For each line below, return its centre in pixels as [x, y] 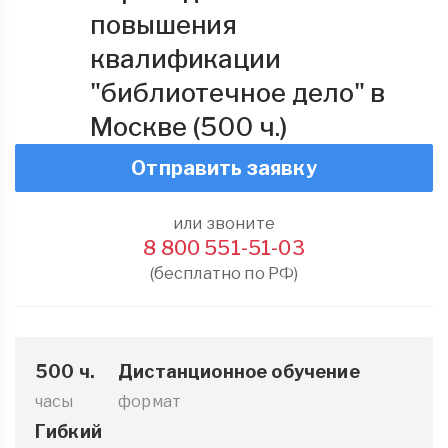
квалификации [186, 58]
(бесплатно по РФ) [224, 273]
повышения [164, 24]
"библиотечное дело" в [238, 92]
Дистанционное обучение [239, 371]
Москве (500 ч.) [188, 126]
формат [150, 401]
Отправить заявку [224, 168]
